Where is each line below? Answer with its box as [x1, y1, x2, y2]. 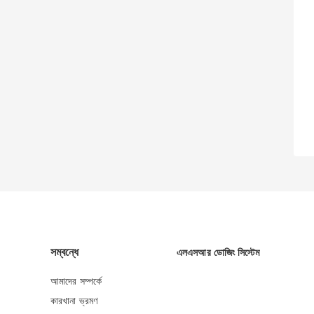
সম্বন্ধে [50, 246, 78, 259]
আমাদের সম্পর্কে [50, 275, 102, 287]
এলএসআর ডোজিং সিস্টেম [177, 247, 260, 259]
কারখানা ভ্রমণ [50, 295, 97, 307]
